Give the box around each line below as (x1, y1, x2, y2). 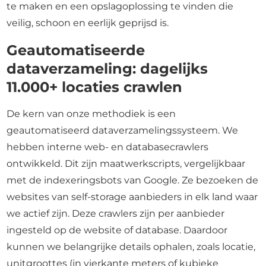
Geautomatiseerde (7, 42, 145, 59)
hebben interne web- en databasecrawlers (7, 141, 209, 153)
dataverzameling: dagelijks (7, 60, 208, 77)
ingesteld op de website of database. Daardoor (7, 224, 228, 236)
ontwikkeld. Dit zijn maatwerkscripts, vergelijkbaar (7, 158, 246, 169)
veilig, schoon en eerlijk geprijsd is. (7, 17, 169, 28)
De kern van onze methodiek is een (7, 108, 176, 119)
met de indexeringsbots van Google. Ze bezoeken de (7, 175, 259, 186)
